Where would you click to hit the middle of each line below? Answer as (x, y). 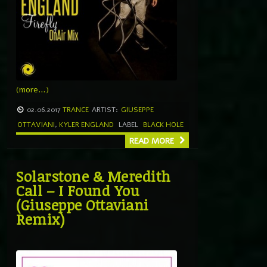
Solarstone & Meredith (94, 176)
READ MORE (153, 141)
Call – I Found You (77, 190)
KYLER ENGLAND (86, 124)
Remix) (40, 219)
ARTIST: (105, 109)
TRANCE (76, 109)
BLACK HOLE (163, 124)
